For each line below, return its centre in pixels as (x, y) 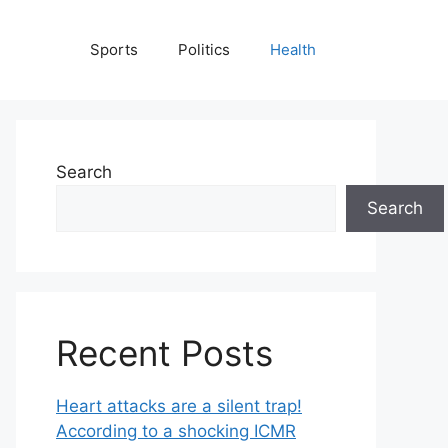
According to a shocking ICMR (176, 431)
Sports (114, 49)
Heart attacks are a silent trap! (179, 406)
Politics (204, 49)
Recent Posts (164, 353)
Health (293, 49)
